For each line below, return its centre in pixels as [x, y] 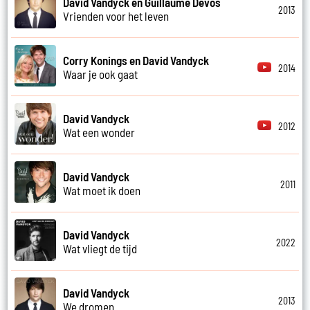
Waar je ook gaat [101, 74]
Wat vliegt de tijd [100, 248]
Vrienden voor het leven [116, 16]
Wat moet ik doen [102, 190]
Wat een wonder [99, 132]
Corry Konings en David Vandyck [136, 60]
